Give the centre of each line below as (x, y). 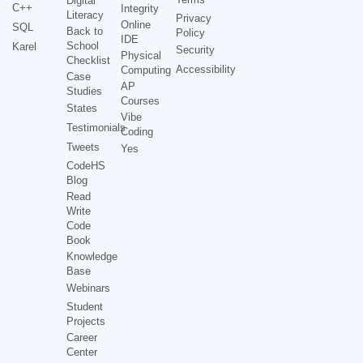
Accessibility (205, 69)
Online (136, 24)
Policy (190, 32)
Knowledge (92, 256)
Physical (141, 55)
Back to (85, 31)
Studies (85, 91)
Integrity (140, 8)
